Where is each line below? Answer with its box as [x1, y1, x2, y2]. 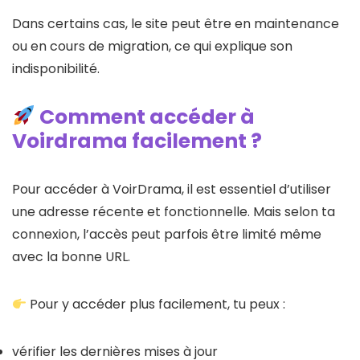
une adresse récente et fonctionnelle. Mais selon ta [12, 202, 335, 221]
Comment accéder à [35, 102, 255, 131]
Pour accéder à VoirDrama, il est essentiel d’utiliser [12, 179, 331, 198]
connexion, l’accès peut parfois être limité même [12, 224, 321, 243]
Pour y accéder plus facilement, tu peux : [27, 294, 286, 313]
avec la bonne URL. [12, 247, 130, 266]
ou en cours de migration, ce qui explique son [12, 36, 292, 55]
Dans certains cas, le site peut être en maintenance [12, 14, 339, 33]
